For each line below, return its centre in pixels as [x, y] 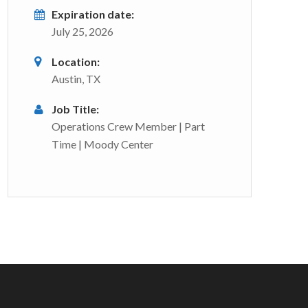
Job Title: [75, 109]
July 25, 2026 [82, 31]
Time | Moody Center [102, 144]
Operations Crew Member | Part [128, 126]
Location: [76, 62]
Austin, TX [76, 79]
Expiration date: [93, 14]
